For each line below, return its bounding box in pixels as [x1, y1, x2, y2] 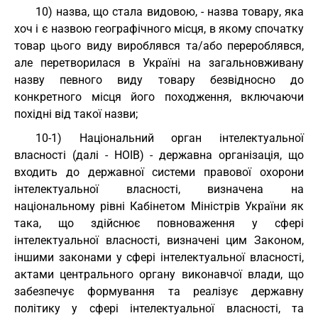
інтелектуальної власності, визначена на [14, 182, 304, 196]
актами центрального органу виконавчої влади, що [14, 268, 304, 281]
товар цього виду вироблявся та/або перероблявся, [14, 39, 304, 53]
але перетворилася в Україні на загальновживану [14, 56, 304, 70]
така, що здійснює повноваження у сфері [14, 216, 304, 230]
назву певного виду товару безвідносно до [14, 73, 304, 87]
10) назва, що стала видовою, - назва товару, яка [35, 5, 304, 18]
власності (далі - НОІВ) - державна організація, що [14, 148, 304, 162]
